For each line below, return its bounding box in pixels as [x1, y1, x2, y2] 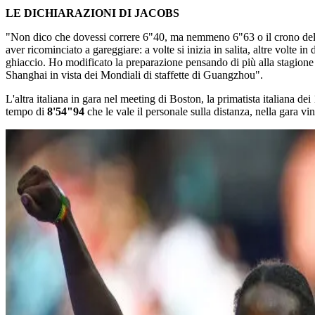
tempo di [6, 105, 47, 117]
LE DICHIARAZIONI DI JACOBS [6, 7, 179, 19]
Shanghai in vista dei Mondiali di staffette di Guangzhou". [6, 69, 263, 81]
